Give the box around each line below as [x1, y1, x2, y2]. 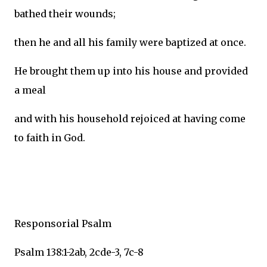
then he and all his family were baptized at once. [14, 36, 246, 48]
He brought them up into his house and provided [14, 65, 248, 77]
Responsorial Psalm [14, 218, 111, 229]
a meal [14, 84, 46, 96]
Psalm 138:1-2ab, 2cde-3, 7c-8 [14, 246, 144, 258]
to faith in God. [14, 132, 85, 144]
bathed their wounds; [14, 8, 116, 20]
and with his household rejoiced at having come [14, 113, 246, 125]
